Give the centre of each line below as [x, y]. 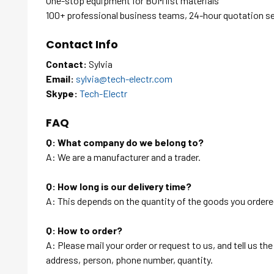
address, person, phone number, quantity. [129, 260]
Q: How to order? [84, 231]
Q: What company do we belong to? [125, 143]
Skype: [62, 94]
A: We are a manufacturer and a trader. [123, 157]
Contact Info [82, 45]
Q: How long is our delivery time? [119, 187]
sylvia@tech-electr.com [124, 79]
